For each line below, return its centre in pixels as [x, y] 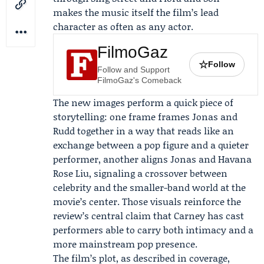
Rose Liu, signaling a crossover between [140, 173]
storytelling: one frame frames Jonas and [145, 116]
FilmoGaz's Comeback [139, 80]
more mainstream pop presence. [125, 244]
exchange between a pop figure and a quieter [151, 145]
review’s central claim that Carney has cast [148, 215]
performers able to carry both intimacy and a [153, 230]
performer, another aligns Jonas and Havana [152, 159]
